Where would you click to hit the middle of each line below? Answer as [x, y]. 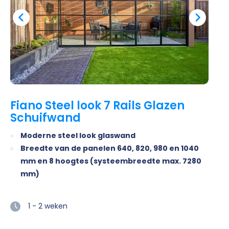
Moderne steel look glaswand [78, 136]
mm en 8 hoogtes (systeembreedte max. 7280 [111, 161]
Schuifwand [45, 118]
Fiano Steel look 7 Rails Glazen [97, 106]
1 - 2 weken [48, 206]
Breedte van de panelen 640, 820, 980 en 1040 [110, 148]
